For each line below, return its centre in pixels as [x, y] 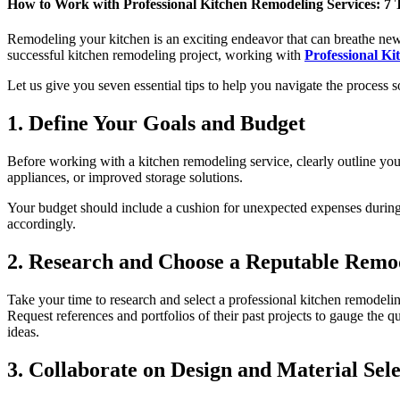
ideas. [23, 331]
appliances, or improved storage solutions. [125, 178]
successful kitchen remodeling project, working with [156, 55]
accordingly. [42, 224]
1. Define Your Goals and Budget [156, 124]
